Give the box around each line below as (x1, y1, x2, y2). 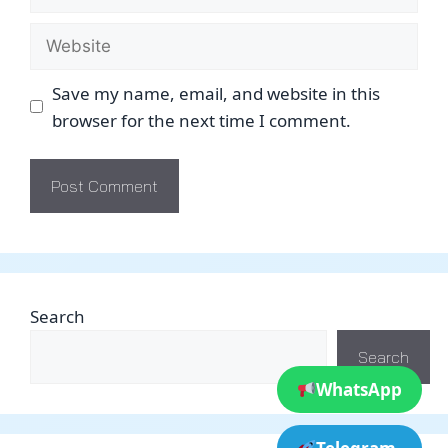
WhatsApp (316, 378, 402, 401)
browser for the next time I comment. (51, 108, 351, 132)
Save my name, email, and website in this (51, 81, 380, 105)
